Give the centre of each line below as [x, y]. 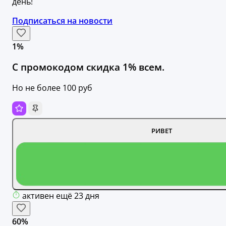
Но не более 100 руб [52, 88]
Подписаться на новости [62, 21]
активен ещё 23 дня [61, 196]
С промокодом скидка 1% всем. [88, 67]
